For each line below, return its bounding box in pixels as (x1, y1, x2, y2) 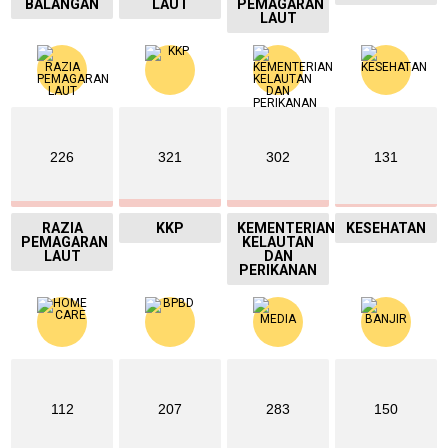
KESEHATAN (346, 220, 426, 237)
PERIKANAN (239, 262, 317, 279)
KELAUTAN (242, 234, 314, 251)
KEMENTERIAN (237, 220, 335, 237)
